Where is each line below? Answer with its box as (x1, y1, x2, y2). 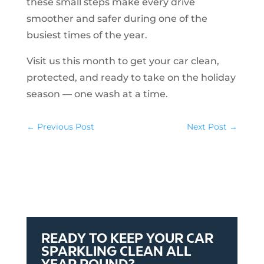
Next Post (187, 121, 227, 132)
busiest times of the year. (26, 29, 147, 41)
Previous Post (37, 121, 94, 132)
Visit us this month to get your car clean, (26, 55, 219, 67)
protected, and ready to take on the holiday (26, 71, 236, 83)
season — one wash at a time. (26, 88, 168, 100)
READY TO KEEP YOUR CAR (41, 230, 213, 246)
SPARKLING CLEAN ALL (41, 243, 192, 259)
